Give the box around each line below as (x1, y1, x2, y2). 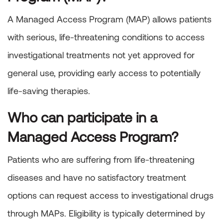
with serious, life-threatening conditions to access (7, 31, 205, 43)
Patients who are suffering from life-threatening (7, 154, 195, 165)
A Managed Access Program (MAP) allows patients (7, 13, 212, 25)
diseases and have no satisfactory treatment (7, 172, 186, 183)
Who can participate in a (7, 109, 157, 126)
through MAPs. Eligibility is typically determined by (7, 208, 205, 219)
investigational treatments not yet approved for (7, 49, 195, 61)
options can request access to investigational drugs (7, 190, 214, 201)
